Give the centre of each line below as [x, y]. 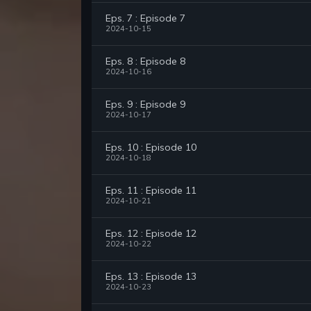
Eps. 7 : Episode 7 [145, 18]
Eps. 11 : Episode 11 [151, 191]
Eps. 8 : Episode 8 [145, 61]
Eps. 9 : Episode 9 [145, 104]
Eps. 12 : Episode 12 [151, 234]
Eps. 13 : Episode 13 [151, 277]
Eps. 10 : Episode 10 [151, 148]
